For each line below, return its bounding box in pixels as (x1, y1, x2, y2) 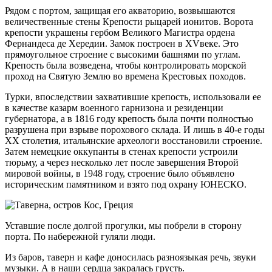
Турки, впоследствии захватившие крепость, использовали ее (5, 92, 261, 103)
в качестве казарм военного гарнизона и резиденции (5, 103, 223, 114)
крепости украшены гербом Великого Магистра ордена (5, 27, 235, 38)
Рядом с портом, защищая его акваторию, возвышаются (5, 5, 235, 16)
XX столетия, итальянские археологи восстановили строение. (5, 135, 262, 146)
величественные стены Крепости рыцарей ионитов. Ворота (5, 16, 253, 27)
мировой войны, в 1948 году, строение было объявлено (5, 168, 234, 179)
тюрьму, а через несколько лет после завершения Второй (5, 157, 239, 168)
